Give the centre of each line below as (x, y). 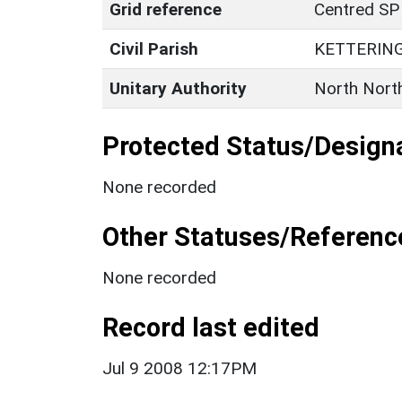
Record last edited (211, 327)
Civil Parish (154, 48)
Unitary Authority (178, 88)
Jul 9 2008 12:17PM (179, 368)
